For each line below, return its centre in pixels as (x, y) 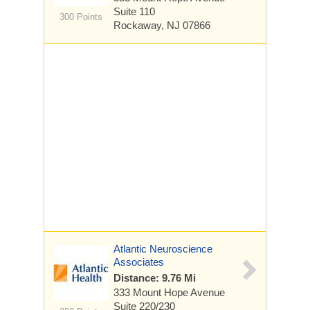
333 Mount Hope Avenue (169, 292)
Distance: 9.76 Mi (155, 278)
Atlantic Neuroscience (163, 249)
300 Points (81, 17)
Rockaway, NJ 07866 (162, 25)
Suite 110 (134, 11)
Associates (139, 262)
